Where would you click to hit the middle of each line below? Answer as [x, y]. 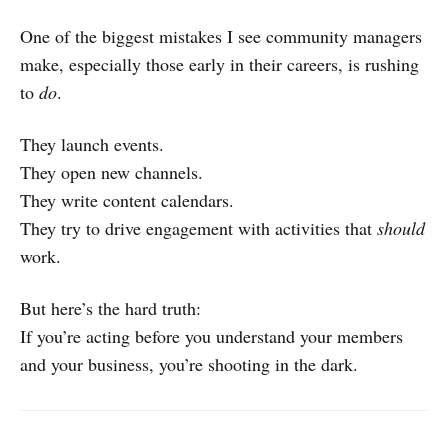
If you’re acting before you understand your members [211, 336]
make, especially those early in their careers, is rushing [219, 64]
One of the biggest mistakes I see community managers [221, 36]
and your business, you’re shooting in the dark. [189, 364]
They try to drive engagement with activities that [198, 228]
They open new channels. [111, 172]
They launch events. [92, 144]
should [401, 228]
